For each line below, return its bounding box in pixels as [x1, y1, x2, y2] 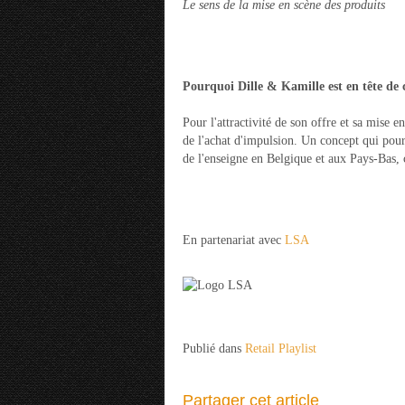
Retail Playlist [245, 342, 316, 355]
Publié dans [183, 342, 241, 355]
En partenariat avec [183, 233, 285, 247]
